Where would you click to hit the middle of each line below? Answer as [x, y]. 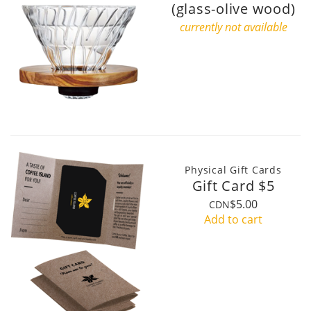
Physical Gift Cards [233, 169]
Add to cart [233, 219]
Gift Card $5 [233, 185]
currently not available [233, 27]
